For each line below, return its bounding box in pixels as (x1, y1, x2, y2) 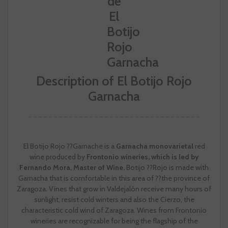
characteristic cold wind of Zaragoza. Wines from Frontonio (21, 206, 207, 215)
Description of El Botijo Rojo (36, 73, 192, 89)
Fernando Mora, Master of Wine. (19, 163, 125, 173)
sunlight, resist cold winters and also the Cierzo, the (34, 195, 194, 205)
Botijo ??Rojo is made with (125, 163, 209, 173)
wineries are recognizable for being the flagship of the (30, 216, 198, 226)
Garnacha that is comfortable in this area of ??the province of (18, 174, 210, 183)
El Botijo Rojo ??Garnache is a (23, 141, 116, 151)
